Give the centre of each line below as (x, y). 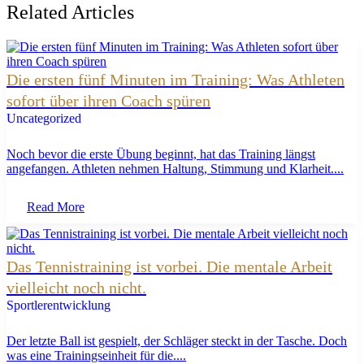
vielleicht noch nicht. (76, 287)
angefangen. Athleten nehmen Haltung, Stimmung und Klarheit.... (175, 168)
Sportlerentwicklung (58, 305)
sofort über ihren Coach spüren (108, 100)
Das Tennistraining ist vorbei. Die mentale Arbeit (169, 266)
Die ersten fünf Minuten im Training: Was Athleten (175, 79)
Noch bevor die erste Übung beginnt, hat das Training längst (161, 154)
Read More (56, 206)
